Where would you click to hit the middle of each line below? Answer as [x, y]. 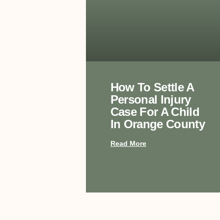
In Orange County [157, 124]
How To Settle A [152, 87]
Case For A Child [155, 112]
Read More [128, 144]
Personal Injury [151, 100]
